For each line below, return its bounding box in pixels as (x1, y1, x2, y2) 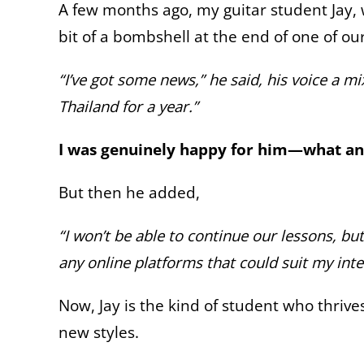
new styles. (58, 321, 139, 342)
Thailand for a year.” (58, 95, 198, 116)
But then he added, (58, 181, 200, 202)
